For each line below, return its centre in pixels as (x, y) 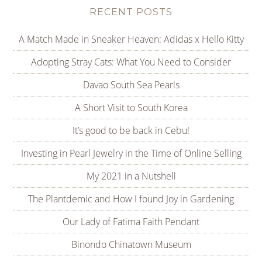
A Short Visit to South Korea (131, 108)
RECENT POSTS (131, 12)
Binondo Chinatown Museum (131, 245)
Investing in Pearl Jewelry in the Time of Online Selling (131, 154)
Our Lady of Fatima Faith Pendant (131, 222)
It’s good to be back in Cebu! (131, 131)
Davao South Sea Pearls (131, 85)
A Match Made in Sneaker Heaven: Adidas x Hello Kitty (131, 39)
